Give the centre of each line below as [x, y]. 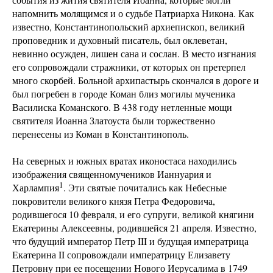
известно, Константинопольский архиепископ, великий [129, 27]
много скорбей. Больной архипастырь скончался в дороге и [136, 80]
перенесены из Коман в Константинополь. [101, 134]
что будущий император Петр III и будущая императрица [130, 241]
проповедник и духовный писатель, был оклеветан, [120, 40]
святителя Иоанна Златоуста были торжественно [114, 120]
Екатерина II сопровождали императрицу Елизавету [121, 254]
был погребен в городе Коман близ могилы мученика [124, 94]
